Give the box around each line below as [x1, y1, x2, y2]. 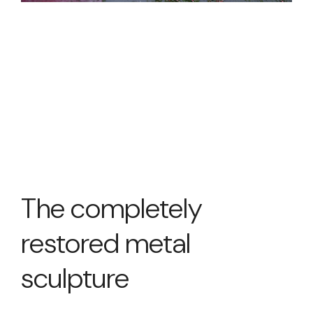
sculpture [21, 259, 129, 296]
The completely [21, 189, 203, 226]
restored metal [21, 224, 191, 261]
